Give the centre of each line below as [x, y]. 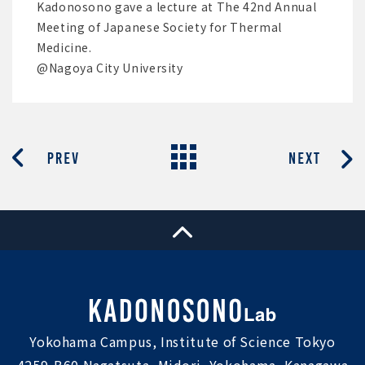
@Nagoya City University [110, 68]
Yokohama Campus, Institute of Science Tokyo [182, 342]
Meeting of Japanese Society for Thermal [159, 27]
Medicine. [64, 47]
